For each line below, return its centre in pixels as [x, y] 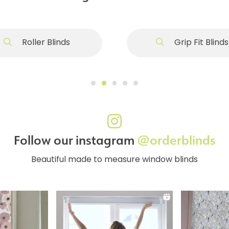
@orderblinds [176, 140]
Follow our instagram [75, 140]
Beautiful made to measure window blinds [114, 160]
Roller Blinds [45, 43]
